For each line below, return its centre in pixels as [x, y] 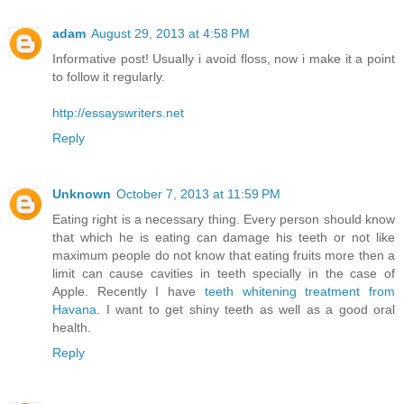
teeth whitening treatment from [300, 292]
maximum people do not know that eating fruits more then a [224, 256]
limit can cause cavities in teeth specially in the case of [224, 274]
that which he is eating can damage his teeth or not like [224, 238]
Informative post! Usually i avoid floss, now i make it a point [224, 59]
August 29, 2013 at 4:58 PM [170, 34]
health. [72, 328]
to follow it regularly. [109, 77]
